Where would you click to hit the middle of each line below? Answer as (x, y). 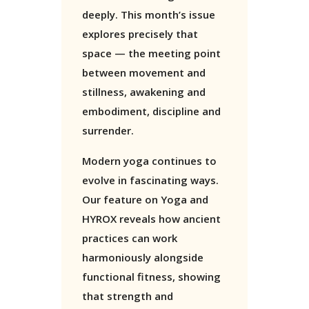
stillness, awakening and (144, 92)
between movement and (144, 73)
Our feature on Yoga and (145, 200)
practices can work (130, 238)
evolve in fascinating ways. (150, 180)
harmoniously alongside (143, 258)
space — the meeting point (151, 53)
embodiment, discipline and (151, 111)
